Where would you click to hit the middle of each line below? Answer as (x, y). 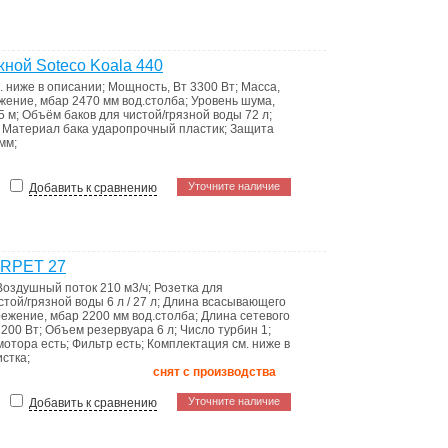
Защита (252, 129)
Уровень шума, (233, 101)
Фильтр (94, 344)
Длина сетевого (245, 316)
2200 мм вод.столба (138, 316)
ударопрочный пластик (158, 129)
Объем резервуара (101, 330)
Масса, (260, 87)
